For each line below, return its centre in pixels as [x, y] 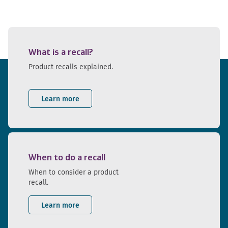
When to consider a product [74, 172]
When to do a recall [67, 158]
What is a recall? [61, 52]
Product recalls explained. [71, 67]
